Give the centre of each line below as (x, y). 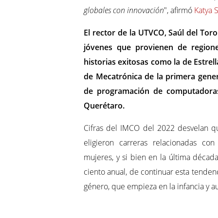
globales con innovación (124, 10)
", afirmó (179, 10)
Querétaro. (104, 106)
